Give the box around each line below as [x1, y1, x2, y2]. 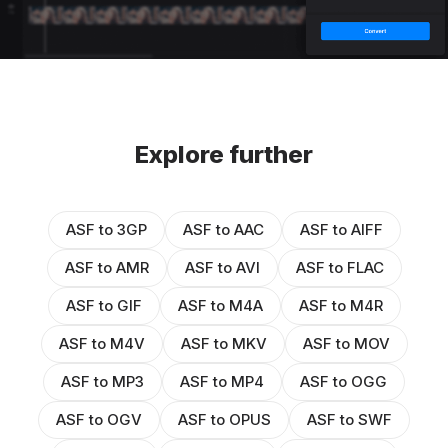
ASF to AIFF [299, 220, 383, 240]
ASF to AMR [64, 258, 149, 278]
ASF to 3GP [65, 220, 147, 240]
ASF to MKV [180, 334, 267, 354]
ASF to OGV [56, 410, 142, 430]
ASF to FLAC [295, 258, 384, 278]
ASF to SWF [307, 410, 392, 430]
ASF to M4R [298, 296, 383, 316]
